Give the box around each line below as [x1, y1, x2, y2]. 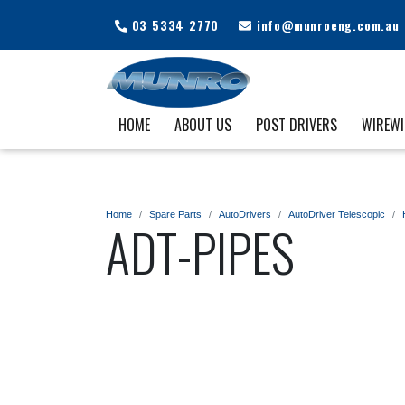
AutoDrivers [219, 209, 271, 221]
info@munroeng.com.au [252, 15, 400, 34]
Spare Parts [149, 209, 202, 221]
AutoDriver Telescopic [288, 209, 385, 221]
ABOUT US [174, 113, 231, 136]
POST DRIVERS [255, 113, 337, 136]
